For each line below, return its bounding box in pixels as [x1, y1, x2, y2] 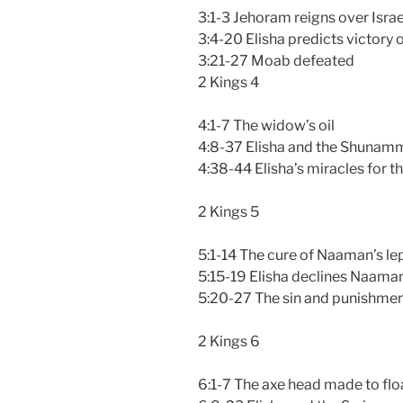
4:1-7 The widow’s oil [198, 116, 335, 134]
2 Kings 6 [198, 332, 260, 350]
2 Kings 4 [198, 73, 259, 91]
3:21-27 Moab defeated [198, 51, 354, 69]
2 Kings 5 [198, 202, 259, 220]
